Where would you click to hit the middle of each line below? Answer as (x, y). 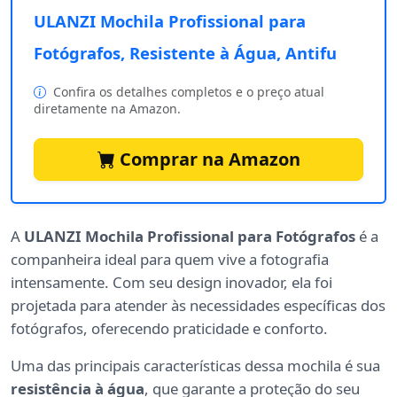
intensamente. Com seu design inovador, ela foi (171, 283)
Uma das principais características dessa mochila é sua (195, 366)
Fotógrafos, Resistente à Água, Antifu (185, 53)
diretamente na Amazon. (107, 109)
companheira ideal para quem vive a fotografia (170, 260)
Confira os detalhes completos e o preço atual (187, 92)
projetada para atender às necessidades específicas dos (198, 306)
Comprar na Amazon (207, 160)
